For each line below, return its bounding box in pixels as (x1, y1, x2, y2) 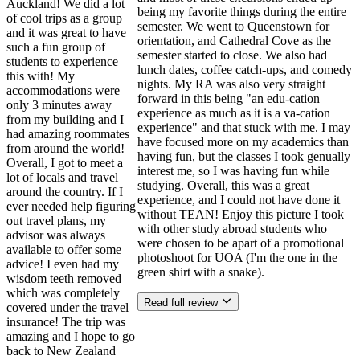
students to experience (6, 55, 118, 69)
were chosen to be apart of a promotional (137, 236, 345, 251)
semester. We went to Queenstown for (137, 19, 330, 34)
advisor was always (6, 228, 105, 243)
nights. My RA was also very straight (137, 77, 326, 92)
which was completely (6, 286, 120, 301)
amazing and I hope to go (6, 329, 135, 344)
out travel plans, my (6, 214, 106, 228)
